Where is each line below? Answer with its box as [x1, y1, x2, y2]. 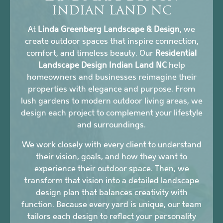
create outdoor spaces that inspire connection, [24, 36, 199, 46]
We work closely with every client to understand [21, 140, 202, 150]
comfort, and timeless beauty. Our [26, 48, 155, 58]
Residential [155, 48, 197, 58]
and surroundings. [77, 120, 146, 130]
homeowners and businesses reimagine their [26, 72, 197, 82]
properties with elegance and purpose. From [28, 84, 195, 94]
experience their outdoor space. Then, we [34, 164, 189, 174]
